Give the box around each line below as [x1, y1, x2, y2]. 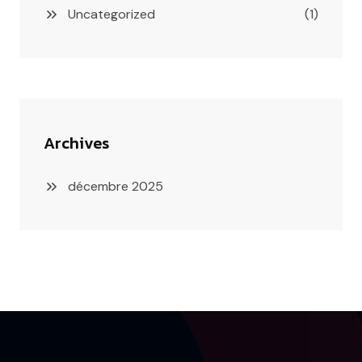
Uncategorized [68, 5, 155, 23]
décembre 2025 [68, 177, 163, 195]
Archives [44, 130, 109, 155]
